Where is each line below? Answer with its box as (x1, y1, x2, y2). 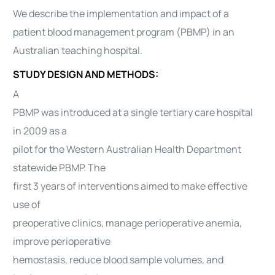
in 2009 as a (13, 124, 68, 137)
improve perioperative (13, 234, 111, 248)
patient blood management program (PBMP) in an (13, 25, 235, 39)
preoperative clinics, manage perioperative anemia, (13, 216, 242, 230)
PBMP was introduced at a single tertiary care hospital (13, 106, 254, 119)
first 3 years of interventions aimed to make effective (13, 179, 248, 193)
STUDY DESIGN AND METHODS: (13, 68, 159, 81)
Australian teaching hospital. (13, 44, 143, 57)
